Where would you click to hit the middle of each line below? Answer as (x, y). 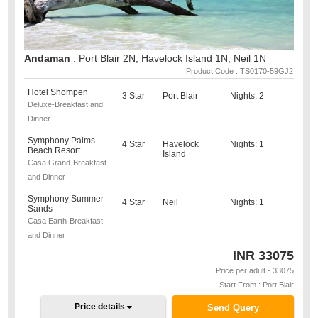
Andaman (49, 58)
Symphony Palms (62, 141)
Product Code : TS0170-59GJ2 (239, 71)
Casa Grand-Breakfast (67, 163)
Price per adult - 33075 (254, 270)
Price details (101, 307)
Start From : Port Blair (256, 285)
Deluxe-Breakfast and (66, 104)
